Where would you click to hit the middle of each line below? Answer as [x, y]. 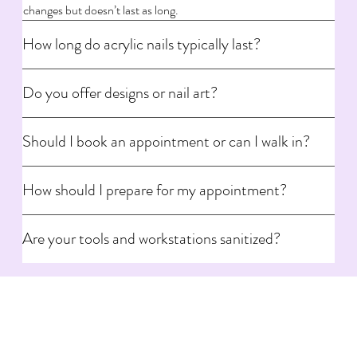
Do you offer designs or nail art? [120, 92]
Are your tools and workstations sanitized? [152, 238]
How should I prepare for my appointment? [155, 190]
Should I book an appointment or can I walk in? [167, 141]
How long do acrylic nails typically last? [142, 44]
